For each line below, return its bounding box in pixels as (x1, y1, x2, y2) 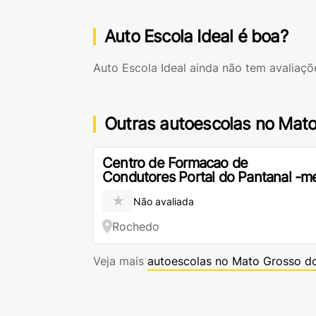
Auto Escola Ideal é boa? (104, 26, 288, 47)
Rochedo (112, 219, 159, 233)
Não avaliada (133, 195, 194, 207)
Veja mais (93, 254, 147, 268)
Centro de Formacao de (102, 154, 248, 171)
